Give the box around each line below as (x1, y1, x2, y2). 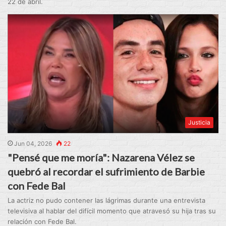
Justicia (188, 118, 210, 126)
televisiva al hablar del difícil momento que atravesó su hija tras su (8, 206, 216, 215)
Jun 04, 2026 (14, 139, 52, 147)
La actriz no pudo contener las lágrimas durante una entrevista (8, 196, 206, 204)
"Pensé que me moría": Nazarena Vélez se (8, 151, 195, 163)
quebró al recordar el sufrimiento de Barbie (8, 165, 205, 178)
